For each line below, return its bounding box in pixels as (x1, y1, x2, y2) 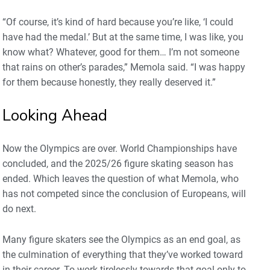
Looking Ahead (2, 104, 107, 126)
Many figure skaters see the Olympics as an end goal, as (2, 233, 240, 245)
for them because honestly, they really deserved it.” (2, 76, 216, 88)
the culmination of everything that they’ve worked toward (2, 248, 243, 260)
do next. (2, 202, 36, 215)
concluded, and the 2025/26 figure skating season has (2, 157, 233, 169)
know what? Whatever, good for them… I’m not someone (2, 46, 239, 58)
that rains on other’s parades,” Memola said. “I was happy (2, 61, 245, 73)
